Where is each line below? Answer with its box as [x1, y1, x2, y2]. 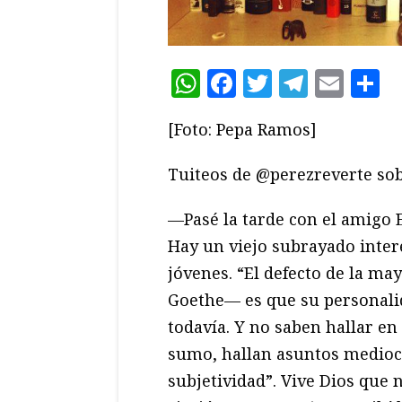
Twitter [272, 63, 377, 102]
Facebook [236, 63, 367, 102]
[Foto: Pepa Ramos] [168, 118, 317, 140]
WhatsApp [200, 63, 346, 102]
